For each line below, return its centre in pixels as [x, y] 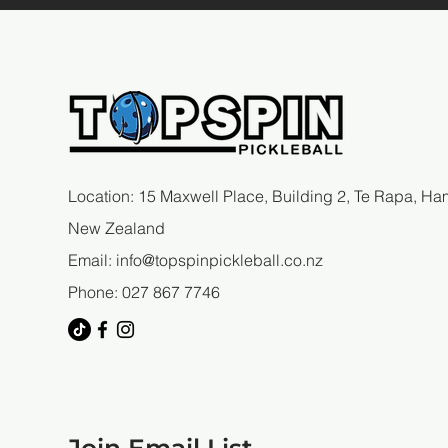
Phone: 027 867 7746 [146, 292]
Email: [92, 260]
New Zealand [116, 228]
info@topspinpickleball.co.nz [219, 260]
